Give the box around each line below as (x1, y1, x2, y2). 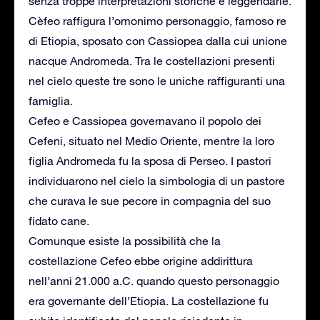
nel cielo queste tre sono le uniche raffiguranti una (29, 74, 285, 87)
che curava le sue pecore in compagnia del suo (29, 194, 271, 207)
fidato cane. (29, 214, 89, 227)
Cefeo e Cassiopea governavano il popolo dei (29, 114, 261, 127)
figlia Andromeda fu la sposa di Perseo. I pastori (29, 154, 271, 167)
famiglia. (29, 94, 73, 107)
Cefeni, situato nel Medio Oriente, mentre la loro (29, 134, 274, 147)
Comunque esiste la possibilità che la (29, 234, 221, 247)
